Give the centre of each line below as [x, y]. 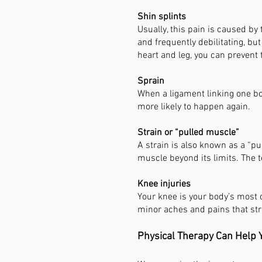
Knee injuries [164, 184]
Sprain [151, 81]
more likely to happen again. [194, 107]
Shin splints [162, 17]
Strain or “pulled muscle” [188, 133]
